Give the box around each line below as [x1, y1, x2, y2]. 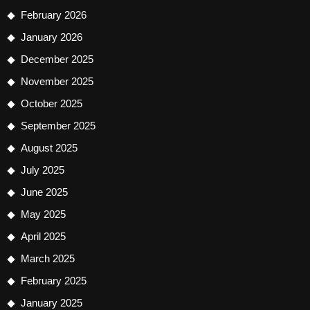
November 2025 [21, 75, 93, 87]
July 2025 [21, 163, 64, 176]
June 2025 [21, 185, 68, 198]
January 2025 [21, 296, 82, 309]
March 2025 [21, 252, 75, 264]
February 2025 [21, 274, 86, 286]
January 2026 [21, 30, 82, 43]
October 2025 [21, 97, 82, 109]
